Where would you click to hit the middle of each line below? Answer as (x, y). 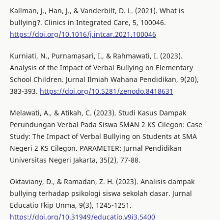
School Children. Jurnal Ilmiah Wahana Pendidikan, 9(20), (104, 80)
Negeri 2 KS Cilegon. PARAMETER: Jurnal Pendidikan (96, 148)
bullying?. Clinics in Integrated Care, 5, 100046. (88, 23)
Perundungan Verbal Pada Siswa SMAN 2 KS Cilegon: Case (106, 125)
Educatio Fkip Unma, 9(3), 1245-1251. (70, 205)
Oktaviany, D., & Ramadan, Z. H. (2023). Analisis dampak (102, 182)
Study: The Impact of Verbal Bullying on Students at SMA (103, 137)
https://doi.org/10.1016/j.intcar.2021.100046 (83, 34)
